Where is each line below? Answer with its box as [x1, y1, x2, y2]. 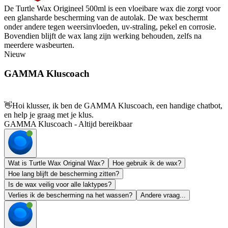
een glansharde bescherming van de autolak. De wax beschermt [4, 13, 208, 22]
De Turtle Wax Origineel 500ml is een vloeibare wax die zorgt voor [4, 4, 220, 13]
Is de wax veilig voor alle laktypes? [8, 181, 111, 189]
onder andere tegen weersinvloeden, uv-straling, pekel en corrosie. [4, 22, 216, 31]
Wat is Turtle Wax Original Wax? [8, 159, 104, 167]
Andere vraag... [140, 191, 186, 199]
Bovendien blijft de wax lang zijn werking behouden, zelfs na [4, 31, 202, 40]
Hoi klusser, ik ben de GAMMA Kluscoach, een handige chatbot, [12, 101, 222, 110]
